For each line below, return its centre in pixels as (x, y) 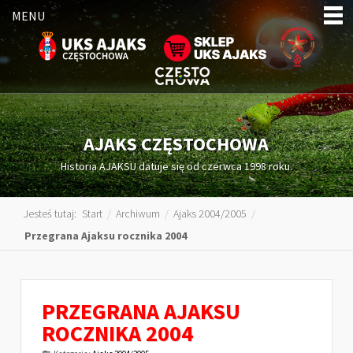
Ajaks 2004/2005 (210, 214)
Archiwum (138, 214)
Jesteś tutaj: (52, 214)
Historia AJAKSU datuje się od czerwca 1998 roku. (176, 166)
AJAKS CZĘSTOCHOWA (176, 144)
